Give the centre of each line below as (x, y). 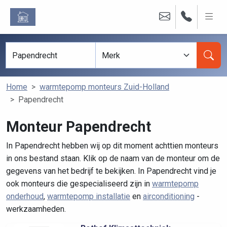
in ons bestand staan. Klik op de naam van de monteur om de (113, 158)
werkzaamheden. (36, 209)
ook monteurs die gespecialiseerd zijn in (79, 184)
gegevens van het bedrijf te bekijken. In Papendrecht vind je (111, 171)
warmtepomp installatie (89, 196)
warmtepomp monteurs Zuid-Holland (104, 87)
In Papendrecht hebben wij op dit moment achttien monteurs (112, 146)
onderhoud (25, 196)
